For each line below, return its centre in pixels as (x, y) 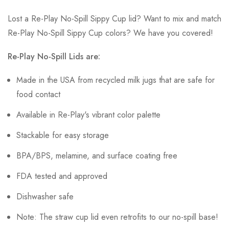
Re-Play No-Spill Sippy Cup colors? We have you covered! (110, 33)
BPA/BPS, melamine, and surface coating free (97, 156)
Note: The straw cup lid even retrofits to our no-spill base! (117, 217)
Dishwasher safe (45, 197)
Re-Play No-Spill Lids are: (54, 57)
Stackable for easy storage (63, 135)
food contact (38, 95)
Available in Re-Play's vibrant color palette (88, 115)
